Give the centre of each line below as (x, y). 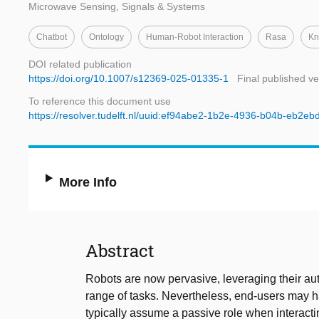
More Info (88, 183)
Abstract (120, 251)
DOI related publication (80, 64)
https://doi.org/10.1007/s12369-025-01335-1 (129, 79)
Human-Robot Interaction (195, 37)
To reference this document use (100, 101)
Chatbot (52, 37)
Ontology (106, 37)
